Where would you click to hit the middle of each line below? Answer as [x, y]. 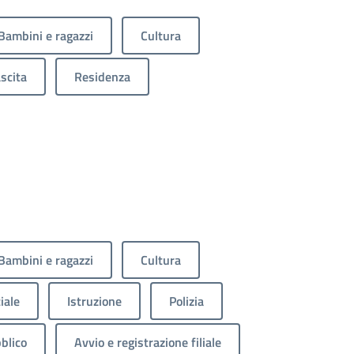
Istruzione [94, 301]
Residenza [102, 76]
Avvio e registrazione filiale [148, 342]
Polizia [186, 301]
